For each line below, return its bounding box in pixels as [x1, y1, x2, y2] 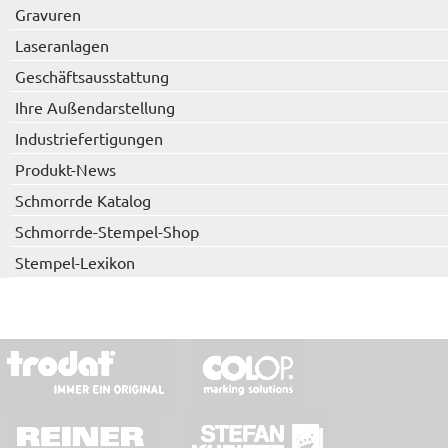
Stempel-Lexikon [15, 251, 135, 272]
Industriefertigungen [15, 127, 163, 148]
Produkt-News [15, 158, 116, 179]
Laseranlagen [15, 34, 109, 55]
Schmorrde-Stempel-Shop [15, 220, 199, 241]
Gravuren [15, 3, 81, 24]
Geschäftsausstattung [15, 65, 169, 86]
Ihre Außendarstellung [15, 96, 175, 117]
